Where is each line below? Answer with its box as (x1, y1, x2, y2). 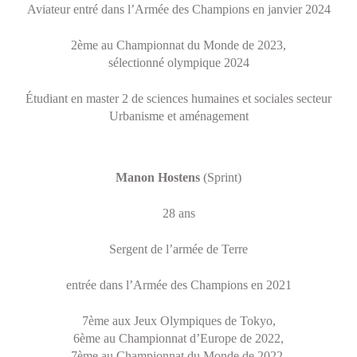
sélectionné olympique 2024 (108, 56, 249, 69)
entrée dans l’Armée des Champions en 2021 (65, 278, 292, 292)
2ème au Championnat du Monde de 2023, (71, 38, 286, 52)
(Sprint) (200, 171, 241, 184)
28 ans (162, 206, 195, 220)
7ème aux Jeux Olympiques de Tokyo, (81, 314, 276, 328)
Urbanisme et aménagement (108, 109, 249, 123)
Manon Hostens (116, 171, 200, 184)
